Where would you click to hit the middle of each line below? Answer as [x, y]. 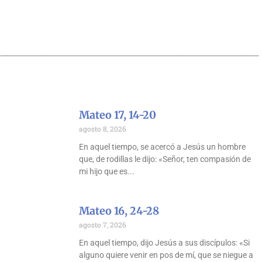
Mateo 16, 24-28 [119, 211]
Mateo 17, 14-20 [118, 115]
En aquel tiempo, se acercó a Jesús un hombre [163, 147]
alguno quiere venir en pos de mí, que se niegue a [166, 255]
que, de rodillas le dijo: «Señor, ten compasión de [165, 159]
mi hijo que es [104, 172]
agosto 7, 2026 [103, 225]
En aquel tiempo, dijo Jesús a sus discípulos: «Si [165, 243]
